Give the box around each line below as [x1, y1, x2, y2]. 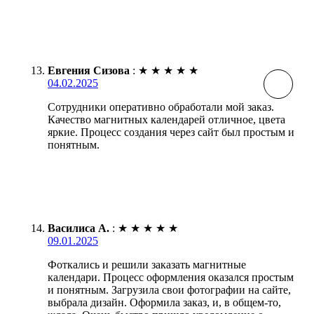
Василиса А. [48, 222, 109, 235]
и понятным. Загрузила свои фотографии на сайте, [48, 284, 291, 296]
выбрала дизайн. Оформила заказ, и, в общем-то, [48, 296, 281, 309]
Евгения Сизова [48, 64, 130, 77]
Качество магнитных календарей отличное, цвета [48, 114, 285, 126]
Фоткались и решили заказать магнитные [48, 259, 246, 271]
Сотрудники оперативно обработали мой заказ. [48, 101, 274, 114]
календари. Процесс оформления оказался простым [48, 271, 294, 284]
